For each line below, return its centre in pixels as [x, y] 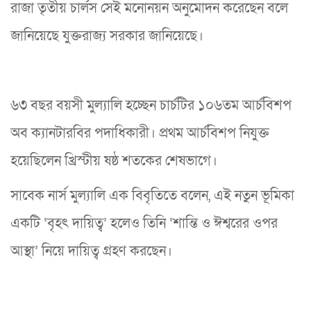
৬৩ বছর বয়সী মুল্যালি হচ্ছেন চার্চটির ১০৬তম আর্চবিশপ [151, 106]
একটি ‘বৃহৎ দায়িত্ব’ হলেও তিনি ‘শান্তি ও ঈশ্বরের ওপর [144, 224]
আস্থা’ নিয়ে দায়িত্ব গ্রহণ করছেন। [91, 252]
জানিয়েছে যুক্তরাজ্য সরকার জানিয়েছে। [107, 36]
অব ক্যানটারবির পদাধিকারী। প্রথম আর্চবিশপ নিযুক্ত [140, 134]
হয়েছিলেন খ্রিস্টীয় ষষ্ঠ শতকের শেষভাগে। [114, 161]
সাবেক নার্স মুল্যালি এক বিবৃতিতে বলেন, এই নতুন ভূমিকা [152, 196]
